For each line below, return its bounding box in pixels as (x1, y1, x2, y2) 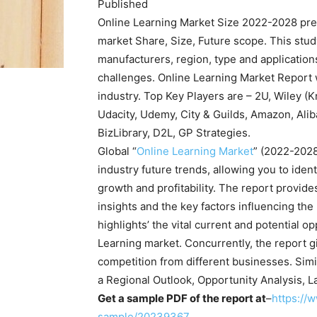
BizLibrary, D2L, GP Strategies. (98, 126, 250, 139)
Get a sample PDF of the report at (98, 292, 266, 305)
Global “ (98, 144, 137, 158)
